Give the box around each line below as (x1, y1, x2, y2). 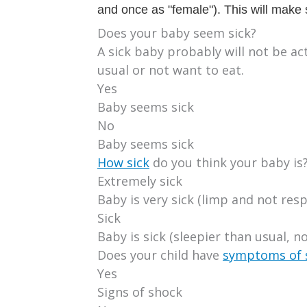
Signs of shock (97, 283, 182, 300)
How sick (97, 153, 149, 171)
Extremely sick (97, 172, 182, 189)
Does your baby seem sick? (97, 24, 256, 41)
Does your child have (97, 246, 223, 263)
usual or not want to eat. (97, 61, 244, 78)
